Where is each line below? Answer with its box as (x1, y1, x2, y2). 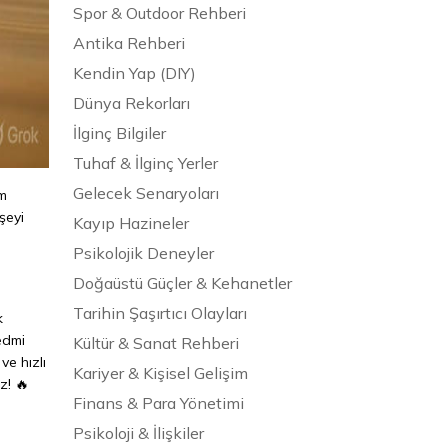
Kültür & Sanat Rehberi (73, 332, 239, 353)
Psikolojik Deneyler (73, 242, 214, 263)
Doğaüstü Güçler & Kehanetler (73, 272, 292, 293)
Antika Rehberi (73, 32, 185, 53)
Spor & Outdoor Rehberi (73, 2, 246, 23)
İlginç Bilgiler (73, 122, 166, 143)
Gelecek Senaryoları (73, 182, 219, 203)
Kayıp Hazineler (73, 212, 189, 233)
